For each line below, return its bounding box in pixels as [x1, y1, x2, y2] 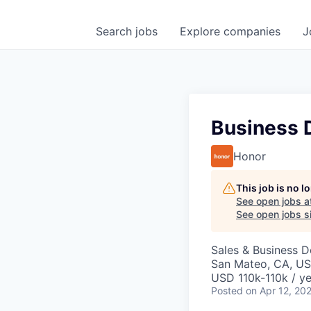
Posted [211, 285, 243, 296]
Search [96, 24, 135, 38]
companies [224, 24, 280, 38]
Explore [180, 24, 224, 38]
